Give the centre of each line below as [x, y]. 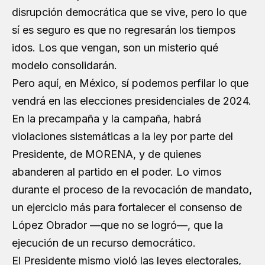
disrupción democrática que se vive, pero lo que [129, 12]
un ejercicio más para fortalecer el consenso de [127, 207]
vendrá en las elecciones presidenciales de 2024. [132, 101]
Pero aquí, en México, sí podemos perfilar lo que [130, 83]
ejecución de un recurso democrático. [104, 243]
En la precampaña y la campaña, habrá [106, 119]
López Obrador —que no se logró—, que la [117, 225]
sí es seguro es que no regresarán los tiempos [124, 30]
